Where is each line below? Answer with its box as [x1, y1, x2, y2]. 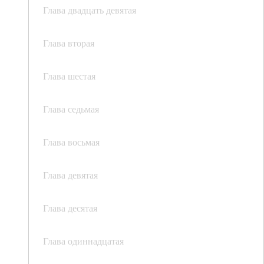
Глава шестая [43, 70, 95, 82]
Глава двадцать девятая [43, 4, 136, 16]
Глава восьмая [43, 136, 100, 148]
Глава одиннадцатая [43, 235, 124, 247]
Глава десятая [43, 202, 97, 214]
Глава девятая [43, 169, 98, 181]
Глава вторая [43, 37, 94, 49]
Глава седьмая [43, 103, 99, 115]
